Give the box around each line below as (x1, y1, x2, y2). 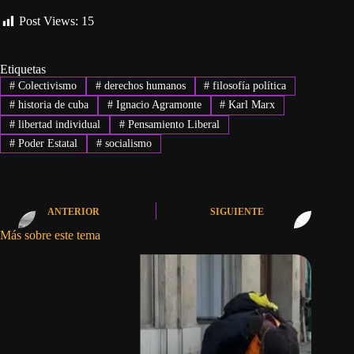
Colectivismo (14, 79, 77, 92)
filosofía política (209, 79, 287, 92)
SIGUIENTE (210, 205, 265, 217)
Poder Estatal (14, 137, 77, 150)
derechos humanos (100, 79, 186, 92)
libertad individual (14, 118, 100, 130)
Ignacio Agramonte (112, 99, 201, 111)
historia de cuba (14, 99, 88, 111)
